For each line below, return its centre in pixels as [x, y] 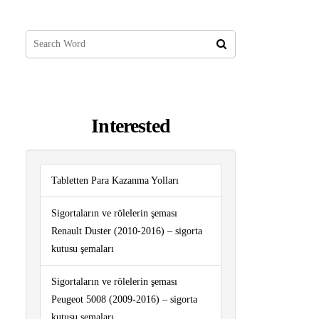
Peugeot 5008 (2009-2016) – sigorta [125, 300]
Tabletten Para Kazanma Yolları [115, 181]
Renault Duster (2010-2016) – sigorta [127, 231]
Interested [131, 125]
